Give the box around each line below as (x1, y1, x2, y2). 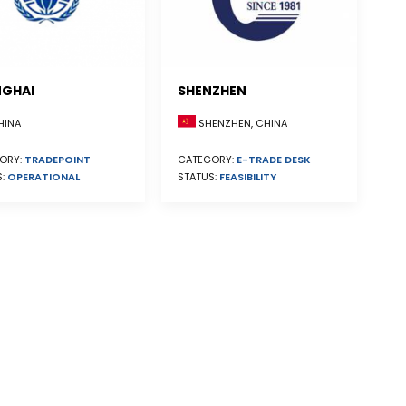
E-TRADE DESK (237, 151, 311, 167)
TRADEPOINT (24, 151, 91, 167)
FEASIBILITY (219, 169, 276, 184)
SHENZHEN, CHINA (196, 116, 287, 131)
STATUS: (178, 169, 219, 184)
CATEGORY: (178, 151, 237, 167)
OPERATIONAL (7, 169, 80, 184)
